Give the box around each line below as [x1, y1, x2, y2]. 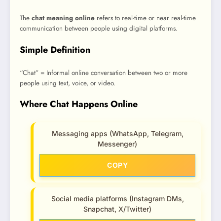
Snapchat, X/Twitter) [83, 204, 151, 213]
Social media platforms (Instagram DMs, [51, 194, 184, 203]
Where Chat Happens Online [20, 98, 138, 111]
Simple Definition [20, 43, 90, 56]
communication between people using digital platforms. [20, 24, 178, 34]
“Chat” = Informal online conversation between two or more [20, 68, 187, 77]
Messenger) [98, 139, 137, 148]
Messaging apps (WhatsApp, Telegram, [51, 129, 184, 138]
